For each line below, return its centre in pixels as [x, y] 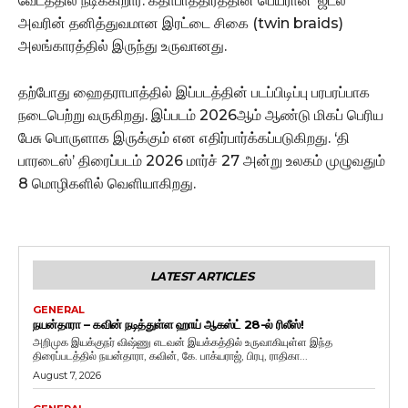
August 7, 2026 [67, 376]
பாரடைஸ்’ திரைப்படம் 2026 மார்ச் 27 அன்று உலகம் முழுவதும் [202, 161]
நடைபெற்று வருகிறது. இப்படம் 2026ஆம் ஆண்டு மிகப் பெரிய [201, 116]
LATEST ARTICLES [202, 276]
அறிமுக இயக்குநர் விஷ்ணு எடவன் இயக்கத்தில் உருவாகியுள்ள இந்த [183, 342]
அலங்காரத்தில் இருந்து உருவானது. [122, 46]
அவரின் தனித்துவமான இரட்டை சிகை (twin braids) [181, 24]
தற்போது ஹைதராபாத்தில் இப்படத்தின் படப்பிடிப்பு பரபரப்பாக [194, 93]
